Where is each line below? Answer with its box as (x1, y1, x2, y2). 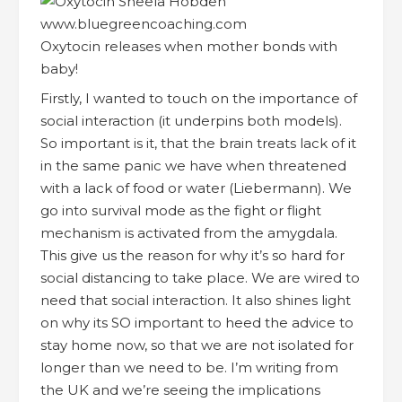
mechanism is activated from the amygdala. (40, 223, 337, 241)
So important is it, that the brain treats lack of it (40, 134, 356, 152)
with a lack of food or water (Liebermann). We (40, 179, 352, 197)
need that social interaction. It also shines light (40, 291, 351, 309)
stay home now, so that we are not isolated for (40, 336, 354, 354)
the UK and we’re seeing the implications (40, 380, 320, 398)
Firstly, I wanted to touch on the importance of (40, 89, 357, 107)
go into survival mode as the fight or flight (40, 201, 321, 219)
